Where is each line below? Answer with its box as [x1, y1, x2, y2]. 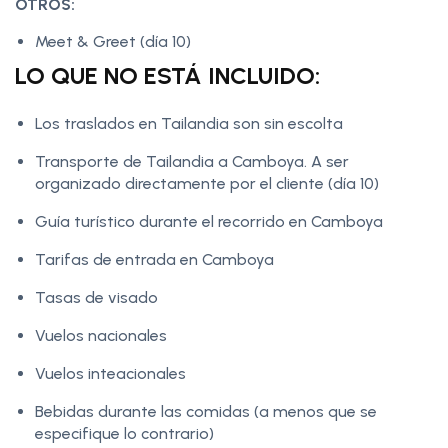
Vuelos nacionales [35, 325, 167, 345]
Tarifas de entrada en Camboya [35, 249, 274, 269]
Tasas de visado [35, 287, 158, 307]
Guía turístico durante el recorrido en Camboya [35, 211, 383, 231]
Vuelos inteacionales [35, 363, 186, 383]
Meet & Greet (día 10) [35, 31, 191, 51]
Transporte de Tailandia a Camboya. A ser [35, 151, 349, 171]
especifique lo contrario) [35, 423, 214, 443]
